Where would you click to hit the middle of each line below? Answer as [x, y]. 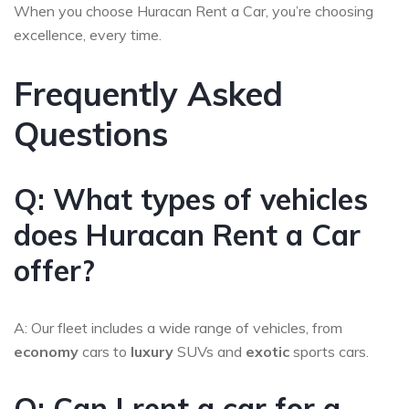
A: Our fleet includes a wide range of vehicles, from [178, 328]
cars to [105, 352]
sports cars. [329, 352]
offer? [54, 271]
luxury [152, 352]
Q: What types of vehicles [191, 199]
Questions [91, 134]
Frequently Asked [148, 94]
